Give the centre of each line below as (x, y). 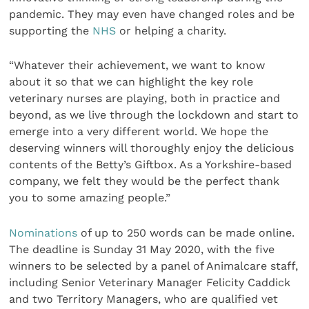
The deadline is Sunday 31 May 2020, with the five (142, 249)
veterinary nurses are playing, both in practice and (145, 99)
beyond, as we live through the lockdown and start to (154, 115)
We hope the (235, 132)
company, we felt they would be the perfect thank (144, 181)
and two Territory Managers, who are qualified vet (144, 299)
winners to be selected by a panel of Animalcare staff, (154, 266)
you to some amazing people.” (90, 198)
